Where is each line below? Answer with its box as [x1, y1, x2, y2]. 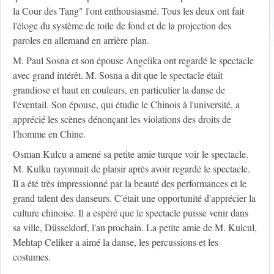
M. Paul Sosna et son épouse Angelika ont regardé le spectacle [13, 54, 254, 67]
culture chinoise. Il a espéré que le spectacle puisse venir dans [13, 206, 248, 220]
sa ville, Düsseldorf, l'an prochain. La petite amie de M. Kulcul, [13, 221, 257, 234]
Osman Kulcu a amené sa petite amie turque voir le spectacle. [13, 147, 248, 161]
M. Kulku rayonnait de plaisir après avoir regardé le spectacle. [13, 162, 250, 176]
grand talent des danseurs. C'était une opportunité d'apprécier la [13, 191, 256, 205]
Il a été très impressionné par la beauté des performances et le [13, 177, 246, 190]
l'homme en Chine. [13, 127, 86, 141]
